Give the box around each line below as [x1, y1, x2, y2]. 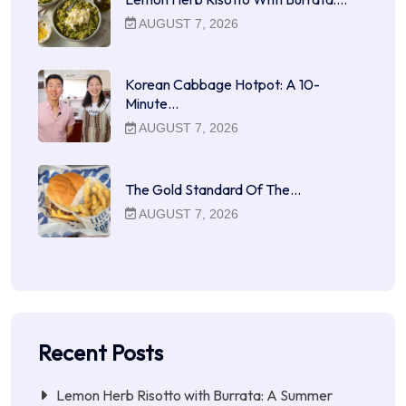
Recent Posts [38, 338, 163, 366]
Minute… [125, 94, 179, 113]
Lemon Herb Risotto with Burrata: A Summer [56, 385, 333, 404]
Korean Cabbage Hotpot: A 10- [125, 75, 320, 94]
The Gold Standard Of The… [125, 179, 301, 198]
